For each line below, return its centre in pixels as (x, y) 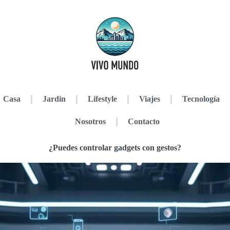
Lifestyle (102, 99)
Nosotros (90, 121)
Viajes (149, 99)
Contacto (143, 121)
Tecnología (201, 99)
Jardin (54, 99)
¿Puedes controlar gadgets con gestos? (115, 148)
